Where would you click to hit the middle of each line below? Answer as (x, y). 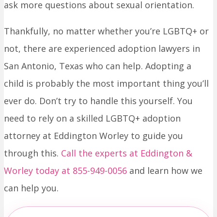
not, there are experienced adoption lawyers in (102, 48)
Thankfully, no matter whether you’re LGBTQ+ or (106, 31)
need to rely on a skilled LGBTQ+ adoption (92, 118)
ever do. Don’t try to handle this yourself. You (98, 101)
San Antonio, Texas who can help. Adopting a (98, 66)
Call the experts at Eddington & (127, 153)
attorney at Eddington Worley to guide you (93, 136)
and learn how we (165, 170)
